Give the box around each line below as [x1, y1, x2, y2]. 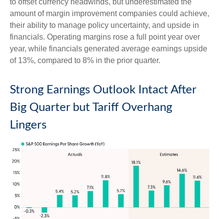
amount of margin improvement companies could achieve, [10, 9, 209, 18]
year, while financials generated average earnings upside [10, 44, 207, 53]
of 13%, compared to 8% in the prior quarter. [10, 56, 160, 65]
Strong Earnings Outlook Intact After [10, 84, 196, 96]
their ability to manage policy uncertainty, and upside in [10, 21, 199, 29]
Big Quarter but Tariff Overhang [10, 102, 172, 113]
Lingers [10, 119, 46, 131]
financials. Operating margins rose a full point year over [10, 33, 200, 41]
